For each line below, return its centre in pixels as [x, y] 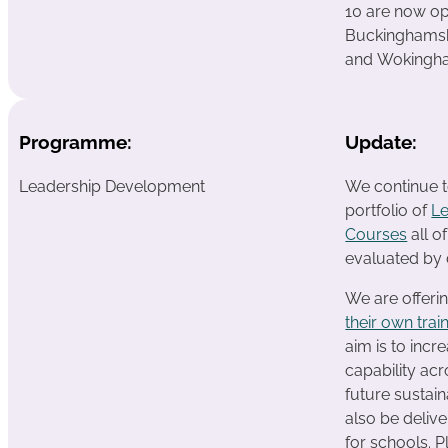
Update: [381, 142]
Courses [376, 234]
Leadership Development [111, 186]
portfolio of [388, 210]
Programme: [75, 142]
